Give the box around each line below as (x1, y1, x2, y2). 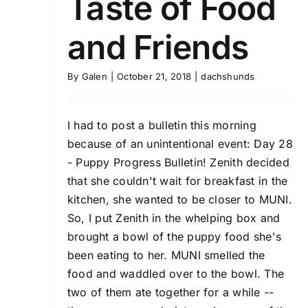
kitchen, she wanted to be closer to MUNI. (67, 192, 292, 206)
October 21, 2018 (117, 71, 192, 82)
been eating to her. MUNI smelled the (67, 248, 265, 262)
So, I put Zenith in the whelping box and (67, 211, 280, 225)
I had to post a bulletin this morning (67, 118, 256, 132)
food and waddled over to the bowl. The (67, 267, 285, 280)
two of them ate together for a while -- (67, 285, 274, 299)
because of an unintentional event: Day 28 (67, 137, 293, 151)
